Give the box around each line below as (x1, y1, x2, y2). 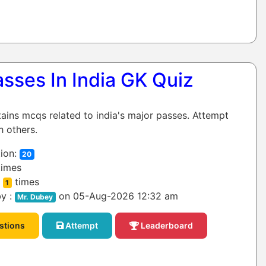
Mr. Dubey (17, 192, 53, 202)
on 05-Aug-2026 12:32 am (56, 190, 179, 202)
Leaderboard (138, 220, 193, 231)
